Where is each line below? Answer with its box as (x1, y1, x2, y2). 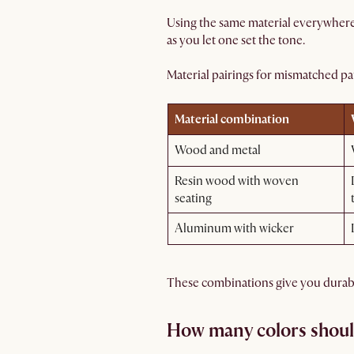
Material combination (175, 111, 289, 127)
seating (175, 190, 212, 206)
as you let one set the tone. (167, 32, 305, 48)
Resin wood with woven (175, 173, 299, 189)
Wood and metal (175, 142, 261, 158)
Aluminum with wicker (175, 220, 294, 236)
